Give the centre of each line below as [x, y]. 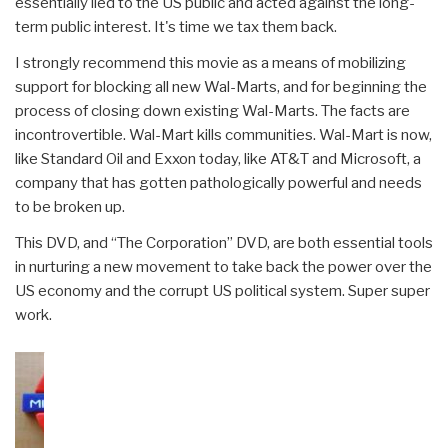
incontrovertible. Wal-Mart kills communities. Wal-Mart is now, [223, 135]
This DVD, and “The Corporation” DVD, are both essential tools [224, 243]
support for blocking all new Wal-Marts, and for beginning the [221, 87]
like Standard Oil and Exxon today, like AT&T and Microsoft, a [218, 159]
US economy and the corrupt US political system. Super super [222, 291]
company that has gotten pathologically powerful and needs [218, 183]
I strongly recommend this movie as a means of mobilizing [210, 63]
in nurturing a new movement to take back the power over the [223, 267]
